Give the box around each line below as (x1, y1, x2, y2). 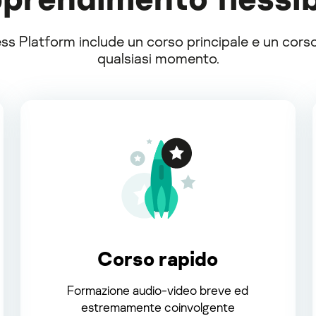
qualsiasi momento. (97, 49, 219, 67)
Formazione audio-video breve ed (67, 281, 249, 298)
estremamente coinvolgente (80, 298, 235, 315)
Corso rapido (97, 246, 219, 270)
